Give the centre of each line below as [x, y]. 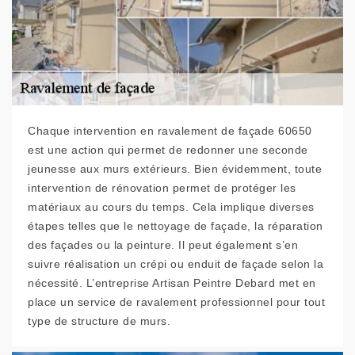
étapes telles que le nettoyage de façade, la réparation [176, 226]
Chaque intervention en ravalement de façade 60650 [170, 131]
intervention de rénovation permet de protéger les [162, 188]
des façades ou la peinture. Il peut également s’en [163, 245]
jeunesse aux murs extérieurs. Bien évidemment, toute [175, 169]
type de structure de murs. [99, 321]
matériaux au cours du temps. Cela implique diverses [171, 207]
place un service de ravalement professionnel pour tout [176, 302]
